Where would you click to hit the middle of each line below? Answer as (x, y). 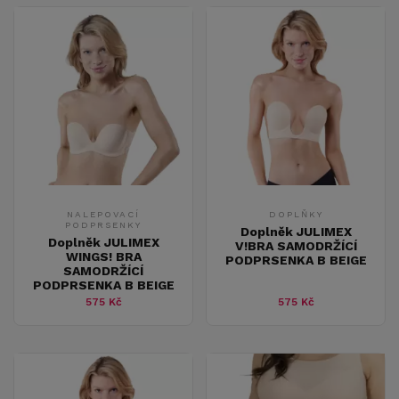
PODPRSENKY (103, 224)
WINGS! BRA (103, 256)
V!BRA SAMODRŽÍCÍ (296, 245)
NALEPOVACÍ (103, 214)
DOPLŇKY (296, 214)
